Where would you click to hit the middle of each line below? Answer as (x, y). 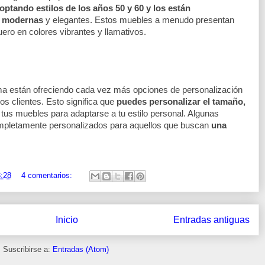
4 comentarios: (48, 175)
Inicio (67, 219)
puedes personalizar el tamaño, (181, 101)
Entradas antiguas (211, 219)
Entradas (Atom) (80, 250)
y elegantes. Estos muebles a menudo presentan (140, 20)
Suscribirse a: (28, 250)
